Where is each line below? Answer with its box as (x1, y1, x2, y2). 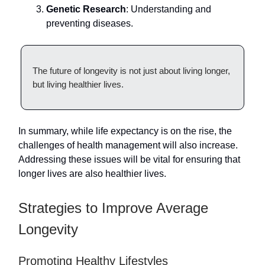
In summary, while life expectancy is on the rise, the (18, 125, 232, 136)
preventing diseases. (46, 18, 133, 28)
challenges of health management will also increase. (18, 140, 238, 150)
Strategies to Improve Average (18, 199, 208, 216)
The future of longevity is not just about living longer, (33, 65, 230, 76)
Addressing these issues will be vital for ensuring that (18, 154, 240, 164)
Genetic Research (46, 4, 126, 14)
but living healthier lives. (33, 79, 124, 89)
